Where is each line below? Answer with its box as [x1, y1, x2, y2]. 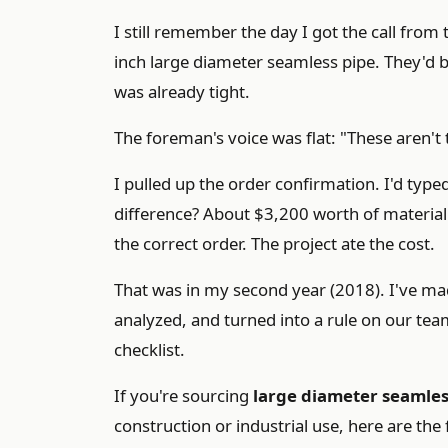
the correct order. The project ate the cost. [114, 232, 435, 255]
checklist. [114, 338, 185, 361]
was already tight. [114, 80, 250, 103]
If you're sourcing [114, 384, 253, 407]
